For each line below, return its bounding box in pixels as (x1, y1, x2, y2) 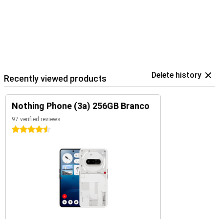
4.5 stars (12, 126, 40, 133)
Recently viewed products (4, 73, 107, 84)
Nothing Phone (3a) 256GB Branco (12, 101, 150, 111)
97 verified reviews (12, 116, 61, 123)
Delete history (152, 70, 201, 80)
